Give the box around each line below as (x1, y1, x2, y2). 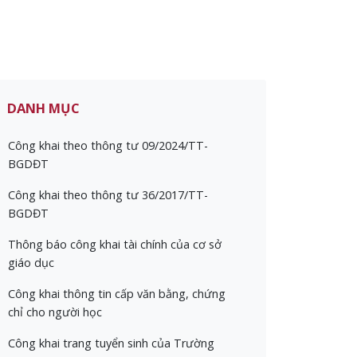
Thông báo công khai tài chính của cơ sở (8, 237, 222, 252)
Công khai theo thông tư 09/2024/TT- (8, 138, 208, 153)
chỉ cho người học (8, 304, 102, 320)
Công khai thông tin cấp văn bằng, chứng (8, 286, 226, 301)
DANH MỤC (7, 99, 80, 117)
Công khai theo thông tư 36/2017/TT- (8, 187, 208, 202)
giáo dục (8, 255, 54, 270)
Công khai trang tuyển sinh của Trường (8, 335, 214, 351)
